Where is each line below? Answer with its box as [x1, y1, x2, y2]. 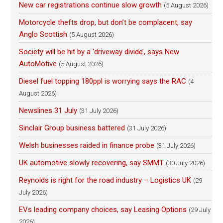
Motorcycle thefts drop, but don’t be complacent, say [19, 18, 193, 27]
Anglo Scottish [19, 30, 68, 39]
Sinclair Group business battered [19, 123, 125, 132]
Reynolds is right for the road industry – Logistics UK [19, 176, 192, 185]
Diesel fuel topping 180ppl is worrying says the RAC [19, 77, 187, 86]
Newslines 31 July [19, 106, 78, 115]
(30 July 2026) [166, 159, 206, 167]
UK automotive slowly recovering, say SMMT [19, 158, 164, 167]
